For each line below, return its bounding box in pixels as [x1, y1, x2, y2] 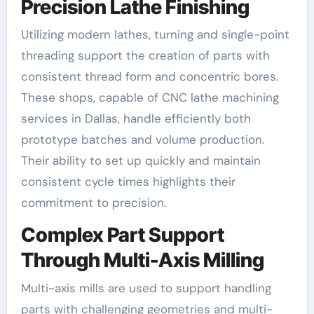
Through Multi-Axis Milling [20, 248, 264, 273]
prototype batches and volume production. [20, 132, 264, 148]
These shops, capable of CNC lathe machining [20, 90, 279, 106]
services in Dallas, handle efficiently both [20, 111, 251, 127]
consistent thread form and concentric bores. [20, 69, 278, 85]
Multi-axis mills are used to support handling [20, 280, 271, 296]
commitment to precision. [20, 195, 166, 211]
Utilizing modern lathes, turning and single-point [20, 27, 289, 43]
